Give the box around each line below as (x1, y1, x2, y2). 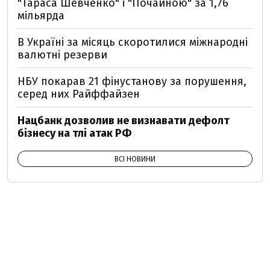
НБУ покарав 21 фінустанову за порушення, (17, 74, 246, 88)
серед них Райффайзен (17, 87, 140, 101)
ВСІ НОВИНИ (115, 154, 155, 163)
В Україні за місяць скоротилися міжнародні (17, 35, 248, 49)
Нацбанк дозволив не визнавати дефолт (17, 113, 230, 127)
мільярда (17, 8, 64, 22)
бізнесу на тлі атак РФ (17, 126, 131, 140)
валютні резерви (17, 48, 107, 61)
